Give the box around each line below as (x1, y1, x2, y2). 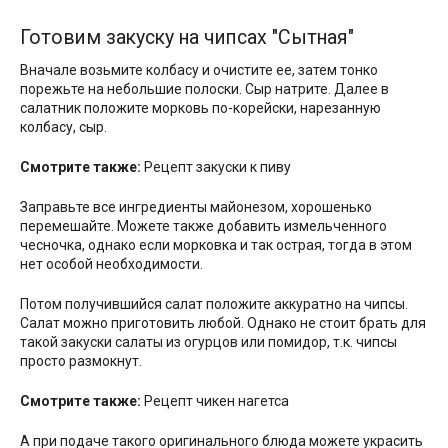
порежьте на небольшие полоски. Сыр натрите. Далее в (20, 80, 389, 97)
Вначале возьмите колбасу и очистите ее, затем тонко (20, 61, 378, 78)
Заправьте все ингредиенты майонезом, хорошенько (20, 198, 372, 215)
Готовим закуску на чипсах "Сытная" (20, 25, 354, 49)
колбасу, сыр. (20, 118, 110, 135)
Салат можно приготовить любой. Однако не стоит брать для (20, 314, 426, 331)
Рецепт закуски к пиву (141, 158, 291, 175)
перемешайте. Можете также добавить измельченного (20, 217, 387, 234)
